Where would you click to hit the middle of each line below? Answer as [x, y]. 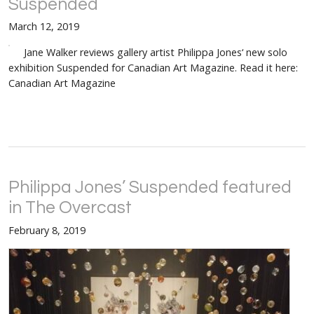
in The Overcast [70, 208]
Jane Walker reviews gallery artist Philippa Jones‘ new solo [156, 52]
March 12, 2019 [44, 27]
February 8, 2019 [47, 230]
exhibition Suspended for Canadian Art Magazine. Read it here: [153, 67]
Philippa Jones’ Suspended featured [150, 188]
